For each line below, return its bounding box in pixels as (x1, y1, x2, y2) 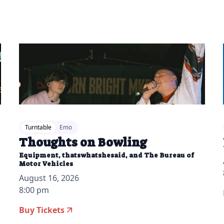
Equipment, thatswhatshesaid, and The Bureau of (18, 151, 194, 160)
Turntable (24, 123, 51, 132)
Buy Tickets (18, 204, 64, 216)
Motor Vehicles (18, 159, 73, 168)
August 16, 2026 (18, 172, 79, 184)
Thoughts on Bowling (18, 134, 147, 151)
